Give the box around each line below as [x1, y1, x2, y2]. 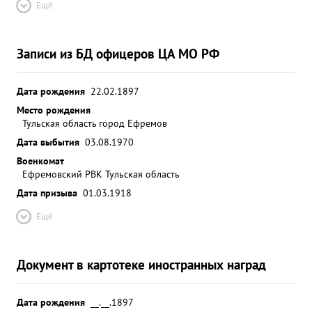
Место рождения [17, 103, 91, 116]
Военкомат [17, 154, 64, 167]
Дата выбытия [17, 135, 79, 148]
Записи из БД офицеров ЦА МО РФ [17, 45, 219, 62]
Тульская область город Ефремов [22, 116, 167, 130]
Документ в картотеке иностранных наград [17, 256, 266, 273]
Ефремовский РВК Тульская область [22, 167, 180, 180]
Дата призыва [17, 186, 77, 199]
